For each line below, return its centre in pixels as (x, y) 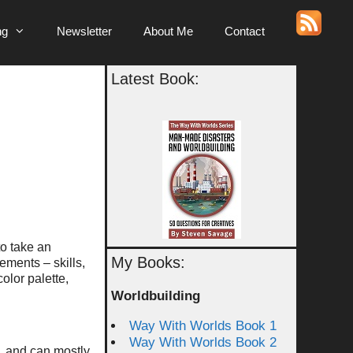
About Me (168, 31)
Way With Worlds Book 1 (203, 326)
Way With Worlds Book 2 (203, 342)
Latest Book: (155, 79)
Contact (245, 31)
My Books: (148, 262)
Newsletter (84, 31)
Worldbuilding (156, 296)
